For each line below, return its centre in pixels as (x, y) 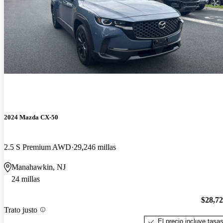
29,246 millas (95, 147)
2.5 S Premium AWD (38, 147)
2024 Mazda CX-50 (31, 117)
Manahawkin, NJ (39, 167)
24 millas (26, 179)
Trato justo (21, 210)
